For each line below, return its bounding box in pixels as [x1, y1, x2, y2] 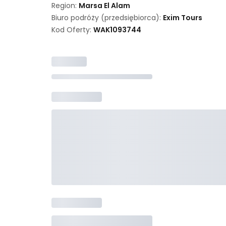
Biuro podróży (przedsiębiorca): [51, 13, 163, 23]
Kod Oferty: [51, 25, 93, 35]
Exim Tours [163, 13, 202, 23]
